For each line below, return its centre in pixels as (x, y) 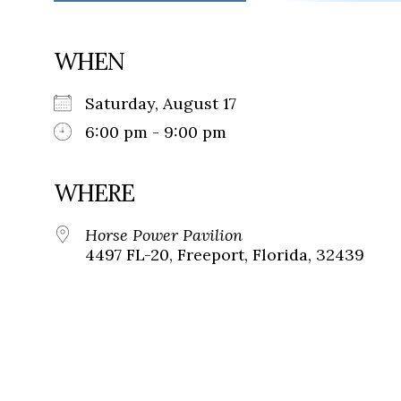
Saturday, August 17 (170, 104)
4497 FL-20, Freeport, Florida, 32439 (225, 255)
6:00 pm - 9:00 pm (156, 132)
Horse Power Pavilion (164, 235)
